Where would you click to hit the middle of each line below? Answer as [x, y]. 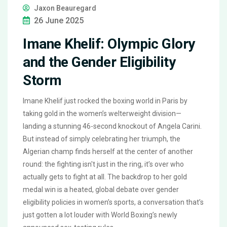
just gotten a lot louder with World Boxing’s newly [100, 215]
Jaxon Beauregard [65, 8]
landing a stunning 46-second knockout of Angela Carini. [112, 126]
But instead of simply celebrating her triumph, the [102, 139]
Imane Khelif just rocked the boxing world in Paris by [105, 101]
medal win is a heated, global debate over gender [101, 190]
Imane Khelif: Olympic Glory [109, 44]
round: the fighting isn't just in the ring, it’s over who [103, 164]
